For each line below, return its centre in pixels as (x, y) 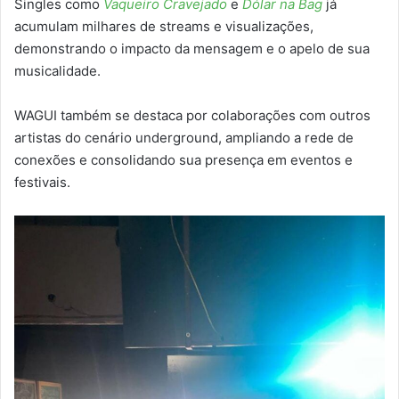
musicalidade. (57, 71)
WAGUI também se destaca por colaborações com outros (192, 116)
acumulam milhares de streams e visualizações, (164, 27)
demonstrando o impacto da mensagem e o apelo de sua (192, 49)
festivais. (44, 183)
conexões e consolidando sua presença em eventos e (183, 160)
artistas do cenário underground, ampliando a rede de (184, 138)
